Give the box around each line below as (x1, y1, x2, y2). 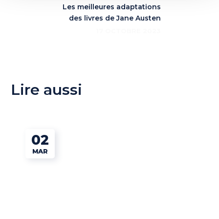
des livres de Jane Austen (68, 14, 161, 22)
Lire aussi (11, 81, 83, 99)
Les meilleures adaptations (62, 2, 161, 11)
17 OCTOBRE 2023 (95, 27, 161, 35)
